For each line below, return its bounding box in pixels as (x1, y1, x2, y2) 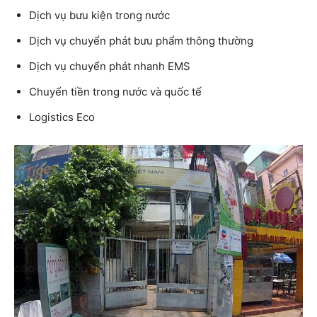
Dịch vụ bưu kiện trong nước (29, 8, 170, 22)
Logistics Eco (29, 110, 95, 124)
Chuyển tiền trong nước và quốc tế (29, 84, 202, 98)
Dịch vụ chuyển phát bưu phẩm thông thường (29, 33, 253, 47)
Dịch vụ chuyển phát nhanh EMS (29, 59, 190, 73)
